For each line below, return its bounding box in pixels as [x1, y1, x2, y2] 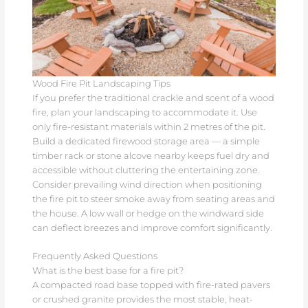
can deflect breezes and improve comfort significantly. [32, 222, 272, 233]
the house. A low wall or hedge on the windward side [32, 208, 264, 219]
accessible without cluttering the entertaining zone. [32, 164, 260, 175]
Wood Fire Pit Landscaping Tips [32, 78, 170, 89]
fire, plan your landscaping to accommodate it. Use [32, 107, 257, 118]
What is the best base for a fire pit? [32, 265, 184, 276]
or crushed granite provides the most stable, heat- [32, 294, 253, 305]
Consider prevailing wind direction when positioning [32, 179, 262, 190]
